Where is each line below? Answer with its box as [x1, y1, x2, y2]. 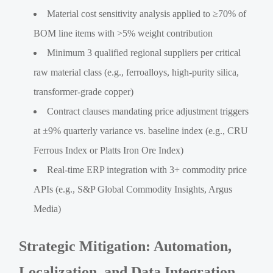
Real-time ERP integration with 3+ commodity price [47, 165, 247, 175]
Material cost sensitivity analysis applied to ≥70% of [47, 9, 247, 19]
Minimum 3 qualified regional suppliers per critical [47, 48, 241, 58]
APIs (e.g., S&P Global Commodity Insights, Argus [34, 184, 233, 195]
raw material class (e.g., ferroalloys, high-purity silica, [34, 67, 239, 78]
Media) [34, 204, 62, 214]
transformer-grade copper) [34, 87, 134, 97]
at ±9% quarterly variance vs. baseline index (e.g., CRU [34, 126, 249, 136]
